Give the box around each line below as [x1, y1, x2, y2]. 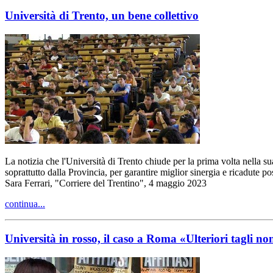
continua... [5, 199, 45, 210]
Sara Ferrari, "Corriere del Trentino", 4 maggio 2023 [5, 178, 207, 189]
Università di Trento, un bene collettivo [5, 9, 199, 23]
